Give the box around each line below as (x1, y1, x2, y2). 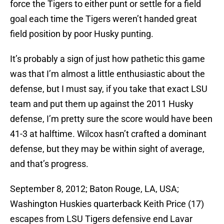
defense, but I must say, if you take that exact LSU (10, 83, 207, 94)
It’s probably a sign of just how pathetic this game (10, 53, 205, 64)
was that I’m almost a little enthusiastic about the (10, 68, 205, 79)
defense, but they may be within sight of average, (10, 143, 204, 154)
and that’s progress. (10, 158, 88, 169)
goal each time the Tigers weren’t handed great (10, 13, 197, 24)
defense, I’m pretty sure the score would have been (10, 113, 212, 124)
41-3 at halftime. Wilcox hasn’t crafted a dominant (10, 128, 206, 139)
